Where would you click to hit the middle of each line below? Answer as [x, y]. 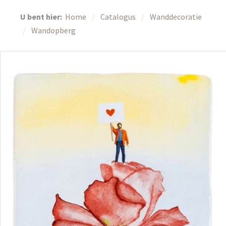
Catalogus [119, 17]
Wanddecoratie [176, 17]
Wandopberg [53, 31]
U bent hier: [42, 17]
